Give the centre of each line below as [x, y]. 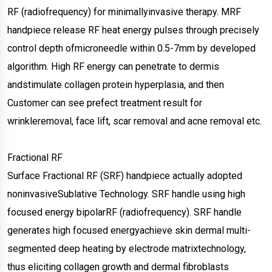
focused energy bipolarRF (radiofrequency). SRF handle [124, 212]
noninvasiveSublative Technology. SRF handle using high [126, 194]
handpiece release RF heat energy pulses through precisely [133, 30]
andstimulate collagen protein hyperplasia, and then [116, 85]
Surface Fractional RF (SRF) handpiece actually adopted [125, 176]
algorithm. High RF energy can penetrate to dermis [113, 67]
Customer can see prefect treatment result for [105, 103]
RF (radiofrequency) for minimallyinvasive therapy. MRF [124, 12]
